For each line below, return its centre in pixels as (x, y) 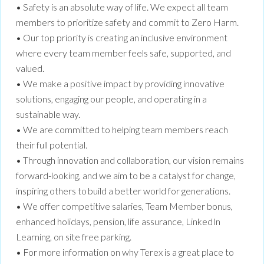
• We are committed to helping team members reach (122, 130)
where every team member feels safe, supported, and (123, 53)
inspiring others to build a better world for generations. (123, 191)
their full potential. (52, 145)
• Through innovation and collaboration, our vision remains (130, 160)
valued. (30, 68)
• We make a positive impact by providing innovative (120, 84)
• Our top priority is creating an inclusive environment (122, 38)
